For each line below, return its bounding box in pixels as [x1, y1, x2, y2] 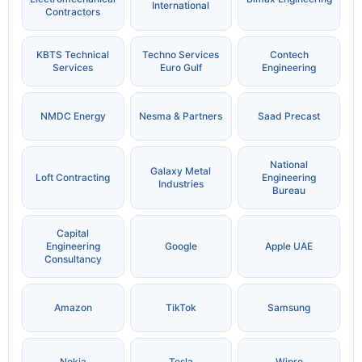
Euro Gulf [159, 61, 202, 74]
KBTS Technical [36, 48, 110, 61]
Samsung [267, 301, 311, 314]
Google [164, 240, 197, 253]
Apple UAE [265, 240, 314, 253]
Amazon [53, 301, 92, 314]
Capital [57, 227, 90, 240]
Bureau [272, 184, 306, 197]
